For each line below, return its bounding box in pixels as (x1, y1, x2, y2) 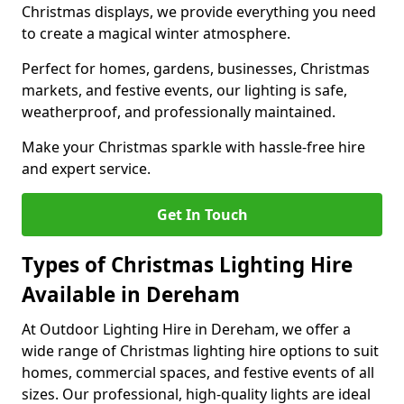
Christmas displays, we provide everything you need (22, 2, 376, 22)
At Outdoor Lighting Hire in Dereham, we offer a (22, 319, 351, 339)
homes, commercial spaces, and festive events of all (22, 363, 374, 382)
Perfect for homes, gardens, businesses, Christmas (22, 59, 370, 78)
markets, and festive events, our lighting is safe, (22, 80, 347, 100)
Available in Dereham (22, 280, 240, 308)
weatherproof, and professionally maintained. (22, 102, 335, 122)
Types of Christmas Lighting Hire (22, 251, 353, 279)
